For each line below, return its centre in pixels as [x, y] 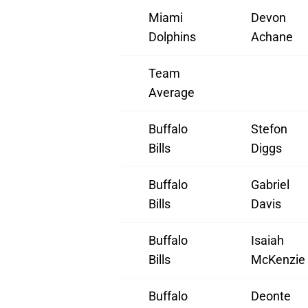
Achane [272, 37]
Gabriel [270, 185]
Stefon [269, 129]
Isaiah [267, 241]
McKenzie [278, 260]
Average [172, 93]
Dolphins [172, 37]
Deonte [271, 296]
